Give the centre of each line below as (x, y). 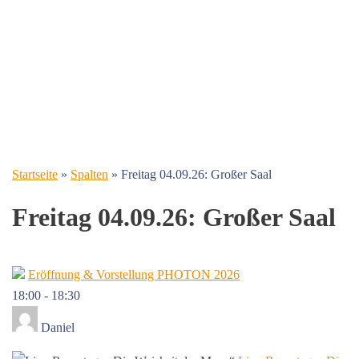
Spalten (89, 174)
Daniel (56, 328)
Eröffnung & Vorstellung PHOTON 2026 (134, 275)
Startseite (35, 174)
